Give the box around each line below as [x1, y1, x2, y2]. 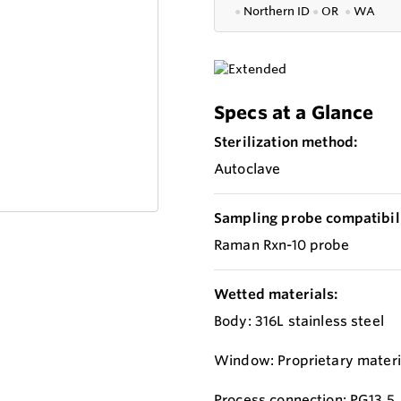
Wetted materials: [214, 286, 338, 303]
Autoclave [214, 160, 281, 178]
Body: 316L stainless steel [214, 312, 384, 330]
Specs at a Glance [214, 101, 374, 124]
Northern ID [243, 4, 312, 19]
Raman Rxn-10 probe [214, 236, 349, 254]
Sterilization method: [214, 133, 358, 151]
